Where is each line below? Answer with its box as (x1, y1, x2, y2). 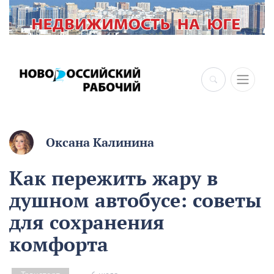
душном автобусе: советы (9, 187, 262, 213)
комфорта (9, 231, 108, 257)
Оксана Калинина (46, 135, 154, 151)
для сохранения (9, 209, 165, 235)
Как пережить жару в (9, 165, 218, 191)
